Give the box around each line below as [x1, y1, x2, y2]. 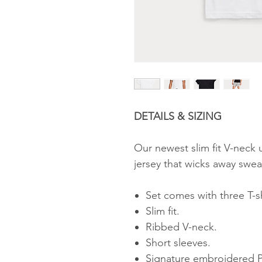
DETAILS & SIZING [134, 110, 222, 123]
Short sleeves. [146, 236, 211, 249]
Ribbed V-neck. [146, 220, 217, 233]
